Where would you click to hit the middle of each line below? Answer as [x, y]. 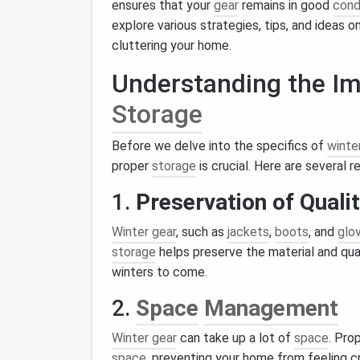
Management [271, 308]
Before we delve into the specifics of [219, 146]
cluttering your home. [172, 45]
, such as [202, 232]
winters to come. [160, 272]
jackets [248, 232]
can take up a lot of [235, 338]
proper [132, 166]
